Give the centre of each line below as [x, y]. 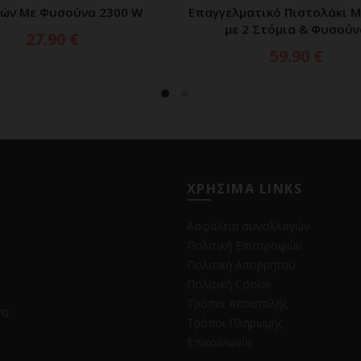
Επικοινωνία [219, 342]
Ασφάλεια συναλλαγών [248, 226]
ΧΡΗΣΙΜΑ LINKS [244, 189]
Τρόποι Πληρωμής [234, 323]
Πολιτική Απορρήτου [241, 265]
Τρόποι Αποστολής [237, 303]
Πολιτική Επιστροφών [244, 245]
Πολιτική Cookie [229, 284]
